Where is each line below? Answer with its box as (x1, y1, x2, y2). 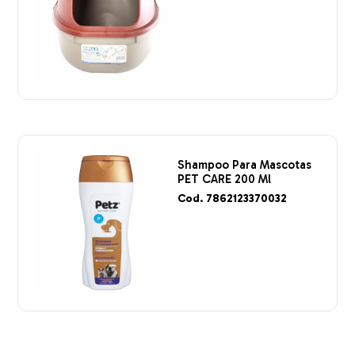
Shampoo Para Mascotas (177, 157, 311, 172)
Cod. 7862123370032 (177, 192, 287, 206)
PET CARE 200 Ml (177, 171, 271, 186)
